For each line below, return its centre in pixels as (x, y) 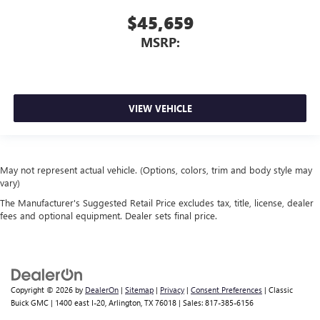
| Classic (277, 290)
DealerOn (102, 290)
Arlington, (124, 303)
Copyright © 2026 (43, 290)
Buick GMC (30, 303)
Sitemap (139, 290)
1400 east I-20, (80, 303)
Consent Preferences (226, 290)
